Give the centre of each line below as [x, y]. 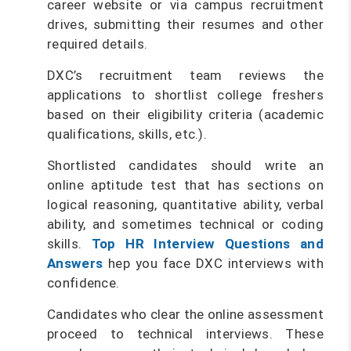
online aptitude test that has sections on [185, 185]
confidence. [83, 283]
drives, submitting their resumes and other [185, 24]
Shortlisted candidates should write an [185, 165]
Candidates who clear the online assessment [185, 314]
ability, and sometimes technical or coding [185, 224]
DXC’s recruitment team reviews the [185, 75]
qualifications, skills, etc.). [127, 134]
